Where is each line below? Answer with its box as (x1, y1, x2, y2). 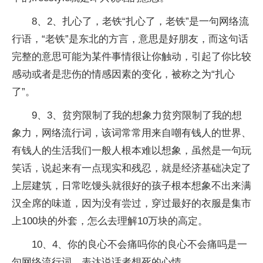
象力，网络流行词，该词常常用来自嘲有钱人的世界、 (12, 127, 251, 139)
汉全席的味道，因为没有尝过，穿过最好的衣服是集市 (12, 197, 251, 209)
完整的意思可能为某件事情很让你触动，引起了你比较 (12, 50, 251, 62)
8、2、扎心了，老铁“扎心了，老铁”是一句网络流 (32, 15, 249, 27)
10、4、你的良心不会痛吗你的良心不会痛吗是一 (32, 238, 247, 250)
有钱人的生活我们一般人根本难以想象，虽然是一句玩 (12, 144, 251, 156)
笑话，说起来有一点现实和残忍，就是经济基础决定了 (12, 162, 251, 174)
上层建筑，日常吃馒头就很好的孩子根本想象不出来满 (12, 180, 251, 191)
